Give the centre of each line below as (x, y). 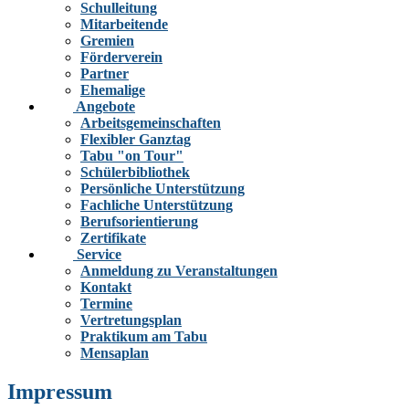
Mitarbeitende (124, 24)
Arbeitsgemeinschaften (151, 122)
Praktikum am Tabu (144, 336)
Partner (105, 73)
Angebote (105, 106)
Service (99, 254)
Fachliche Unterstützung (157, 204)
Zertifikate (113, 237)
